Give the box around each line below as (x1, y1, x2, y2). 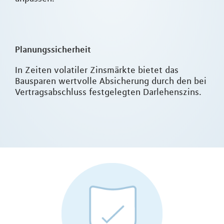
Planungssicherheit (15, 44, 91, 55)
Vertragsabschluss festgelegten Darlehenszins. (15, 86, 201, 98)
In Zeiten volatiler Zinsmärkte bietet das (15, 64, 178, 76)
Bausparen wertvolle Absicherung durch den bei (15, 75, 206, 87)
